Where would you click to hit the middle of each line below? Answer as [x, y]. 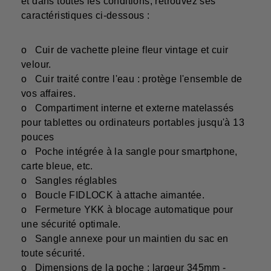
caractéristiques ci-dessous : [86, 16]
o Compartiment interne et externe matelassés [128, 108]
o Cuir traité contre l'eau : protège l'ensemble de [132, 79]
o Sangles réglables [69, 181]
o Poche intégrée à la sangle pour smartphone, [129, 152]
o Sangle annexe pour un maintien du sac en [125, 239]
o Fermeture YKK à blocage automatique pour [127, 210]
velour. [36, 65]
